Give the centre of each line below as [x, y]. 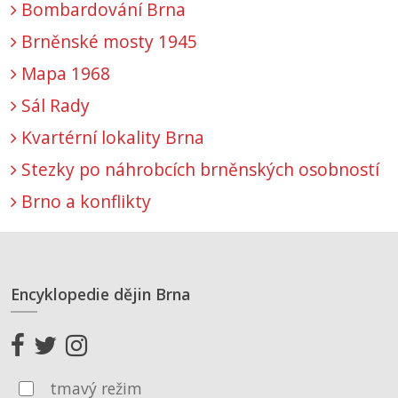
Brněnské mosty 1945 [107, 42]
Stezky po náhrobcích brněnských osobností [198, 170]
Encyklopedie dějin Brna [100, 295]
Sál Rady [53, 106]
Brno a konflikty [84, 202]
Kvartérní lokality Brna [111, 138]
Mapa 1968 [64, 74]
